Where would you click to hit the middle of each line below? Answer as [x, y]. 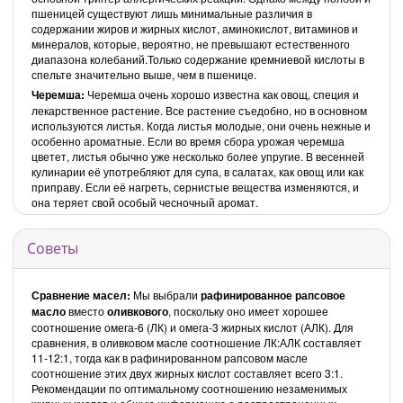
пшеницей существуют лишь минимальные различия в [172, 13]
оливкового [138, 311]
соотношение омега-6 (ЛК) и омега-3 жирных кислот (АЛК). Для [193, 327]
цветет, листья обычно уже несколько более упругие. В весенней [198, 156]
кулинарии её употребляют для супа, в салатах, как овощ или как [197, 171]
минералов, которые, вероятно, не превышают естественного [191, 43]
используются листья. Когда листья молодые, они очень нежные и [201, 125]
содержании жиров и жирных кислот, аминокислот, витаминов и [195, 28]
